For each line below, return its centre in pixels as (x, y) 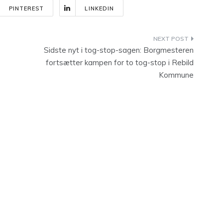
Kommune (176, 75)
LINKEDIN (100, 8)
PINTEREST (26, 8)
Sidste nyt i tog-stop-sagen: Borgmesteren (119, 50)
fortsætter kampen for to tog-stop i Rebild (120, 62)
